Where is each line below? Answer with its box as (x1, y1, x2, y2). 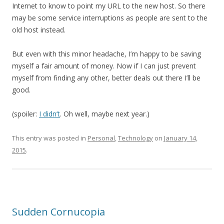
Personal (87, 133, 115, 142)
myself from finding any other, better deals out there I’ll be (12, 73, 200, 82)
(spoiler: (12, 109, 39, 118)
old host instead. (12, 25, 65, 34)
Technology (118, 133, 153, 142)
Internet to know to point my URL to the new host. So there (12, 1, 205, 10)
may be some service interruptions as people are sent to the (12, 13, 207, 22)
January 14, (164, 133, 197, 142)
